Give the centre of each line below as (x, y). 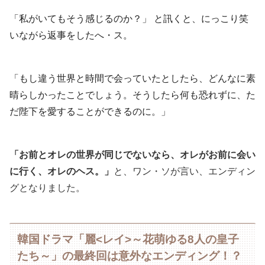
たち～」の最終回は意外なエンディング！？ (130, 256)
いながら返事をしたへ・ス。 (71, 35)
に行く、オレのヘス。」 (62, 171)
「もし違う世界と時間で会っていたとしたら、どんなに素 (132, 78)
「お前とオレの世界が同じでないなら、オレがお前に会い (132, 154)
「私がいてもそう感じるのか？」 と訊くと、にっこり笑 (129, 19)
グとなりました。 (47, 188)
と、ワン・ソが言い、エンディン (185, 171)
